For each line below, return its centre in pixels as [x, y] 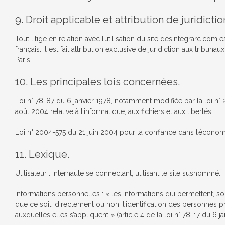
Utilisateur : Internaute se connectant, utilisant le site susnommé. [118, 173]
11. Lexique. [42, 154]
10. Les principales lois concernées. [97, 82]
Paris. [23, 60]
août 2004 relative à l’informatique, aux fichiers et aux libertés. [114, 111]
